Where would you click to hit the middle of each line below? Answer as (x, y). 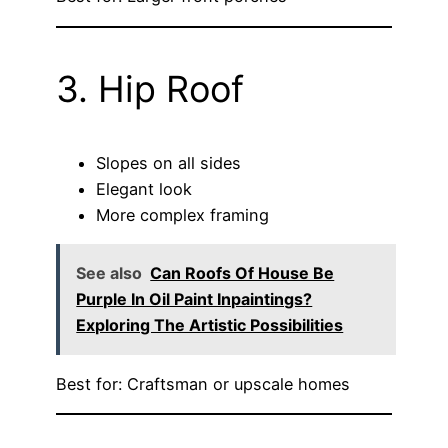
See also (109, 273)
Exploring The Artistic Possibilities (210, 325)
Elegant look (144, 188)
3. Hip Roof (150, 88)
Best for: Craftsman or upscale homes (203, 383)
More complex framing (182, 214)
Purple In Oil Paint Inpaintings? (194, 299)
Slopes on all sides (168, 162)
